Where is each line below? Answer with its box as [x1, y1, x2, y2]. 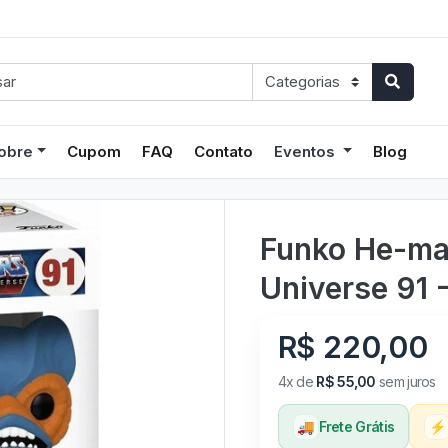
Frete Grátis [318, 417, 395, 435]
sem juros [375, 372, 436, 390]
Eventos [274, 141, 340, 161]
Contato [194, 141, 254, 161]
